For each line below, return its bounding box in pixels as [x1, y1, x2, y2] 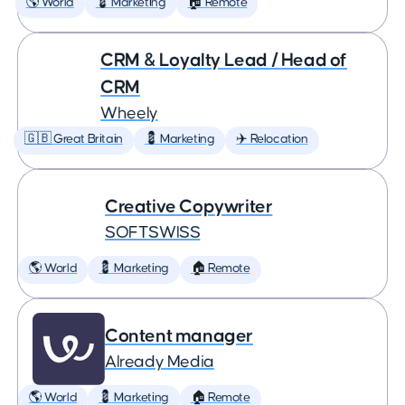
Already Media [105, 353, 214, 371]
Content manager [105, 326, 253, 345]
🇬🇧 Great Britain [24, 133, 123, 146]
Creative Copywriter [105, 197, 273, 216]
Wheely [100, 105, 158, 122]
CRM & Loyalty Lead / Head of [100, 51, 347, 70]
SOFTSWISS [105, 224, 201, 241]
